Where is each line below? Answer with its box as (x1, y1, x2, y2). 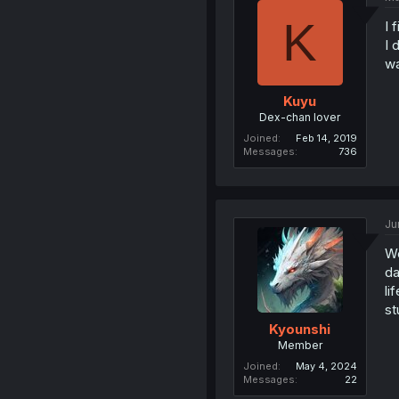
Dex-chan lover (259, 110, 341, 125)
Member (277, 338, 322, 352)
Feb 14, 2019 (295, 132, 357, 145)
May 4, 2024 (295, 359, 357, 372)
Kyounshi (269, 320, 331, 338)
